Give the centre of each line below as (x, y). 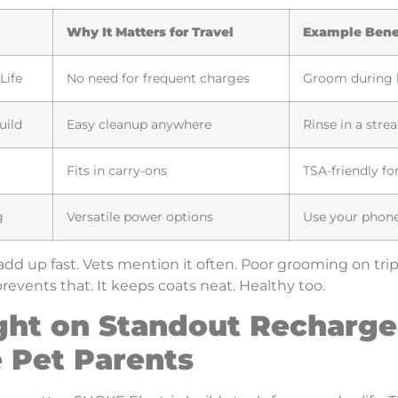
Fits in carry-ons (117, 170)
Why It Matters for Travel (150, 32)
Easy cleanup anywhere (139, 124)
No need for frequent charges (158, 78)
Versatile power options (140, 216)
